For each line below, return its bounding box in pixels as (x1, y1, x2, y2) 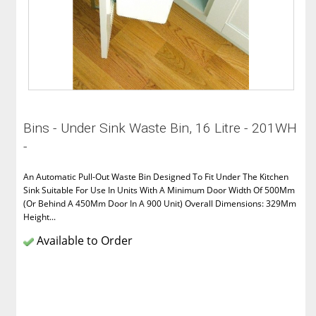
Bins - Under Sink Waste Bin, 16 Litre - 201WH (23, 120, 298, 137)
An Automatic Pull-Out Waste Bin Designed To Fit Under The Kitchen (23, 171, 289, 183)
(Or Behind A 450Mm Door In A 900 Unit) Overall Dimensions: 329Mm (23, 197, 297, 210)
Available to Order (34, 233, 133, 249)
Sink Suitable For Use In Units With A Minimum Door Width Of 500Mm (23, 184, 296, 197)
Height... (23, 211, 56, 224)
